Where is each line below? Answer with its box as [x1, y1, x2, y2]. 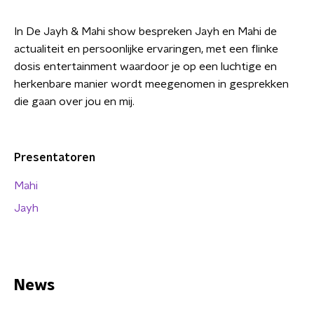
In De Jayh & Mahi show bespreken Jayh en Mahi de [14, 26, 277, 38]
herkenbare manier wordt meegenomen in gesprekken [14, 78, 289, 90]
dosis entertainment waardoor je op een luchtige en [14, 61, 277, 73]
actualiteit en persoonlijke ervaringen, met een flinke [14, 43, 278, 55]
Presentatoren [14, 152, 95, 164]
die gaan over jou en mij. [14, 96, 135, 108]
